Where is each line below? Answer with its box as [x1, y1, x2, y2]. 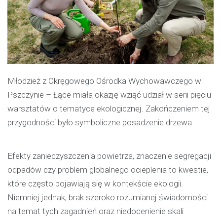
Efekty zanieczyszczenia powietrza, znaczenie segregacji [7, 151, 211, 161]
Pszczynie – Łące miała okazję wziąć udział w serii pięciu [7, 90, 211, 100]
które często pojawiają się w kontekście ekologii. [7, 179, 183, 189]
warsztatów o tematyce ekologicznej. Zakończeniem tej [7, 104, 210, 114]
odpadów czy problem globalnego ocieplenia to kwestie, [7, 165, 208, 175]
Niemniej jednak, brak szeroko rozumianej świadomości [7, 192, 208, 203]
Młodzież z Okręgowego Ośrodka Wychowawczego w [7, 76, 201, 86]
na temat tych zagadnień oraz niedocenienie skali [7, 206, 184, 217]
